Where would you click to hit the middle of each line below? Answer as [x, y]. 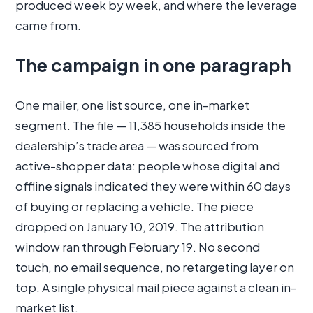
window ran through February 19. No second [138, 246]
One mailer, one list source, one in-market [132, 104]
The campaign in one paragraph [153, 65]
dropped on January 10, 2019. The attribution [140, 226]
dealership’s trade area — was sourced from [137, 145]
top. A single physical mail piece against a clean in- [156, 287]
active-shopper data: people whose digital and [148, 165]
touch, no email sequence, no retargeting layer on [155, 267]
